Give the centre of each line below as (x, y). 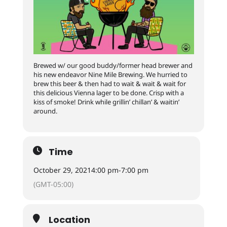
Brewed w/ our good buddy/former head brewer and (113, 66)
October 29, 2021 (62, 170)
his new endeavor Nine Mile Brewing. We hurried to (110, 75)
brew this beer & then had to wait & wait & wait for (109, 84)
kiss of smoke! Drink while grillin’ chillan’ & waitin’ (106, 102)
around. (45, 111)
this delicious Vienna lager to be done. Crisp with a (108, 93)
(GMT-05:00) (53, 184)
